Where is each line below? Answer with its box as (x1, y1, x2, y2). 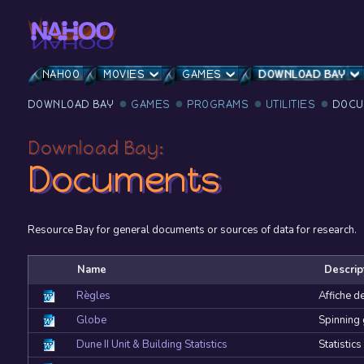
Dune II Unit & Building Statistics (76, 337, 227, 353)
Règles (76, 288, 110, 304)
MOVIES (103, 68, 145, 81)
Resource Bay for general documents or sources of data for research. (27, 223, 357, 238)
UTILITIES (265, 98, 316, 111)
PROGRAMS (187, 98, 249, 111)
